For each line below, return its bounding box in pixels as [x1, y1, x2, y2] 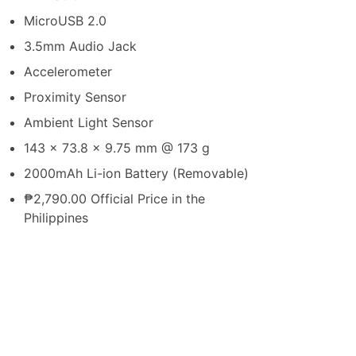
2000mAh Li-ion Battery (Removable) [24, 165, 249, 182]
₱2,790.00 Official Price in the [24, 191, 205, 207]
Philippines [24, 210, 88, 226]
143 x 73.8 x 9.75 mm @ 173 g [24, 140, 210, 157]
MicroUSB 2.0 [24, 13, 106, 29]
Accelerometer [24, 64, 112, 80]
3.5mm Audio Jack [24, 38, 137, 55]
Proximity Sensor [24, 89, 126, 106]
